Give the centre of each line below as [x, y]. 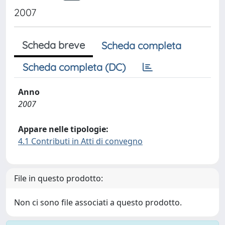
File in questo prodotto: [59, 178]
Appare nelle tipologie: [63, 129]
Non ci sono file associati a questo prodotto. [98, 202]
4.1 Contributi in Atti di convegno [80, 141]
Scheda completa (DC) [74, 67]
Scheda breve [53, 45]
